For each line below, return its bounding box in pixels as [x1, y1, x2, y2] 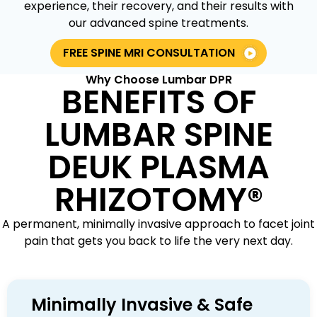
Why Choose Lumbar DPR [85, 71, 232, 88]
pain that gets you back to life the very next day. [24, 233, 293, 250]
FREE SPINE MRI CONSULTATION [63, 45, 235, 62]
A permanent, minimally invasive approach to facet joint [2, 216, 315, 233]
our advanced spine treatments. [69, 15, 248, 32]
